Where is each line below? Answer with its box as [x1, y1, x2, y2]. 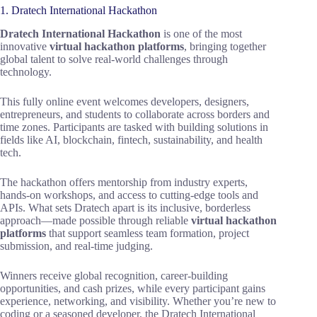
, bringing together [184, 40, 266, 52]
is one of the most [161, 27, 242, 40]
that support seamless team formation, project [46, 226, 249, 239]
